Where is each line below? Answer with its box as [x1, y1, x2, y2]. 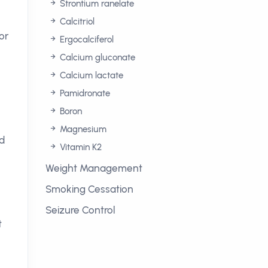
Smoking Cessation [45, 183, 133, 195]
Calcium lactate [57, 70, 123, 81]
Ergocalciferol [57, 34, 114, 45]
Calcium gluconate [57, 52, 135, 63]
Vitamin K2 [57, 142, 102, 153]
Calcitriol [57, 16, 95, 27]
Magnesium [57, 124, 106, 135]
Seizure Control [45, 204, 115, 216]
